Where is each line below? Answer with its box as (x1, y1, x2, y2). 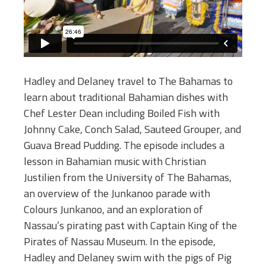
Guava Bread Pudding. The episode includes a (24, 137, 224, 154)
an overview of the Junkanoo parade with (24, 185, 210, 202)
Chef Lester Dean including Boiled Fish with (24, 105, 220, 122)
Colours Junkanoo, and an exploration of (24, 201, 203, 218)
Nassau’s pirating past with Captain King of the (24, 217, 237, 234)
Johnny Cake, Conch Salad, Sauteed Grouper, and (24, 121, 241, 138)
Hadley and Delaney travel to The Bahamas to (24, 73, 233, 90)
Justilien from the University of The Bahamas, (24, 169, 232, 186)
